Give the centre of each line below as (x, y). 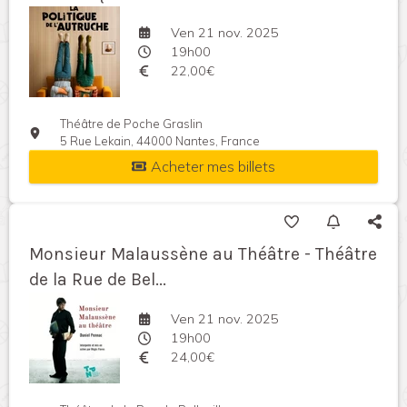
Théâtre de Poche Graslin (132, 124)
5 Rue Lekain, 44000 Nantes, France (160, 141)
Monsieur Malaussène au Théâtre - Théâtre (203, 254)
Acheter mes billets (213, 167)
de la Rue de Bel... (98, 280)
